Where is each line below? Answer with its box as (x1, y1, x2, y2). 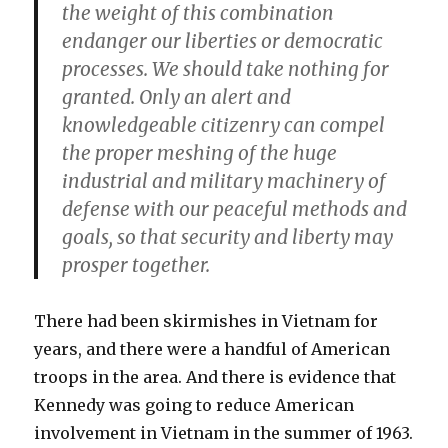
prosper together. (62, 253, 211, 278)
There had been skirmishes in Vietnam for (34, 311, 379, 332)
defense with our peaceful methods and (62, 197, 408, 222)
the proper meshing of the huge (62, 141, 338, 166)
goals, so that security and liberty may (62, 225, 394, 250)
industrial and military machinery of (62, 169, 387, 194)
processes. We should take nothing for (62, 57, 390, 82)
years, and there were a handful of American (34, 339, 391, 360)
